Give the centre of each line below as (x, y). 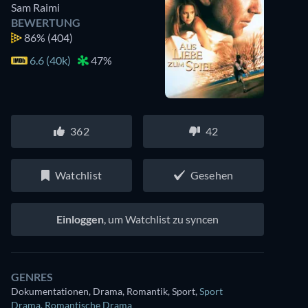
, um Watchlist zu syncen (161, 219)
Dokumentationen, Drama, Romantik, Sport (103, 291)
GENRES (32, 277)
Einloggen (80, 219)
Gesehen (212, 175)
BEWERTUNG (46, 22)
